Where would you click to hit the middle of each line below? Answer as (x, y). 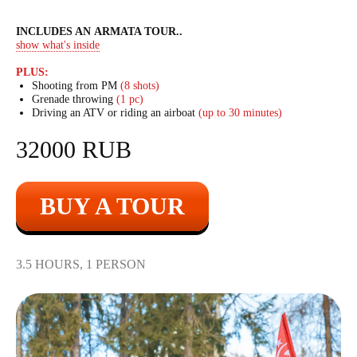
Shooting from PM (76, 86)
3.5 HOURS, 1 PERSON (81, 264)
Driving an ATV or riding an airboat (115, 113)
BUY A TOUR (112, 206)
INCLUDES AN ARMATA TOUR (96, 31)
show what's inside (58, 45)
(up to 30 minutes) (240, 113)
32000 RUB (74, 149)
